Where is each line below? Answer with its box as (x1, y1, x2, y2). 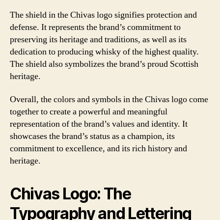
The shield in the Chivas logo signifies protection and (10, 9, 197, 21)
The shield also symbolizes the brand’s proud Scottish (10, 58, 198, 70)
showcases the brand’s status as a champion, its (10, 131, 175, 142)
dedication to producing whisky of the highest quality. (10, 46, 199, 57)
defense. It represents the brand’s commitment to (10, 21, 181, 33)
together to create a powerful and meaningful (10, 106, 167, 117)
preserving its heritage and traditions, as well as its (10, 33, 187, 45)
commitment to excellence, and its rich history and (10, 143, 187, 154)
